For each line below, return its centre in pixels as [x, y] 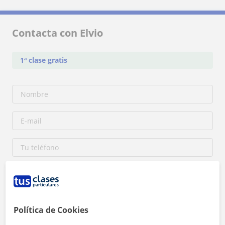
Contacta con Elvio [58, 33]
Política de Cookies [51, 210]
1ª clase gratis [44, 60]
